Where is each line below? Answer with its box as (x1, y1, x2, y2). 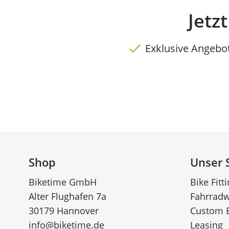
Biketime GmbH (29, 175, 97, 188)
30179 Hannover (29, 204, 99, 217)
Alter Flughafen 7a (29, 190, 106, 202)
